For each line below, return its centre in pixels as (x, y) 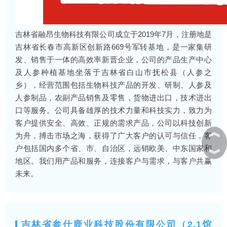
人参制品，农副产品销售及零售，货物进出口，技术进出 (113, 98)
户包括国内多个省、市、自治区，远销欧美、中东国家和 (113, 148)
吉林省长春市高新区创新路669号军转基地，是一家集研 (113, 47)
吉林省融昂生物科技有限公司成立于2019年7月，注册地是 (113, 34)
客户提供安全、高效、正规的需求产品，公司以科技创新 (113, 123)
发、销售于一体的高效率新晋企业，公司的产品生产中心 (113, 60)
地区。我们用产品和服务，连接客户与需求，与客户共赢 (113, 161)
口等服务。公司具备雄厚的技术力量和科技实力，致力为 (113, 110)
